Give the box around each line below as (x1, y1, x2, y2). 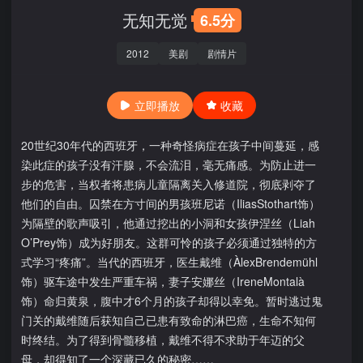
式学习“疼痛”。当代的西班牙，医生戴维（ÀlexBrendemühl (21, 254, 318, 270)
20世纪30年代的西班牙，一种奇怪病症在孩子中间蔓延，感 (21, 137, 319, 153)
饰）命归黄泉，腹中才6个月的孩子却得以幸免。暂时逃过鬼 (21, 293, 322, 309)
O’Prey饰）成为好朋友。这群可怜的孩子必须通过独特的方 (21, 234, 317, 250)
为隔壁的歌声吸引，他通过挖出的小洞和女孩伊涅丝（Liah (21, 215, 315, 231)
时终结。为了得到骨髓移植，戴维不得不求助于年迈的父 (21, 331, 305, 348)
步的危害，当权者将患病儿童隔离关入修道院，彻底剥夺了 (21, 176, 316, 192)
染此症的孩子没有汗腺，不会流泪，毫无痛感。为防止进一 (21, 156, 316, 173)
